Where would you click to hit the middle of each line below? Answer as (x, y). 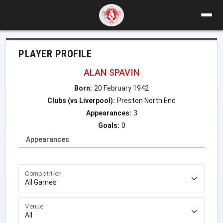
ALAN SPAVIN (111, 72)
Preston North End (146, 100)
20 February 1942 (121, 88)
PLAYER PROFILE (55, 54)
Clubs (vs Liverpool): (81, 100)
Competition (44, 173)
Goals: (109, 125)
